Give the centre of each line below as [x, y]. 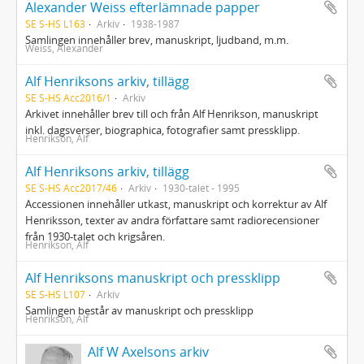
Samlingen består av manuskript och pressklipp [139, 310]
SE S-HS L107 [55, 294]
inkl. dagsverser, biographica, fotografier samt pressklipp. [162, 130]
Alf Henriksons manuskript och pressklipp [153, 278]
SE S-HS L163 [55, 24]
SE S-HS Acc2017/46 [71, 188]
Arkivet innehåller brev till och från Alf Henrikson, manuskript [172, 114]
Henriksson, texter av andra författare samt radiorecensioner [172, 220]
